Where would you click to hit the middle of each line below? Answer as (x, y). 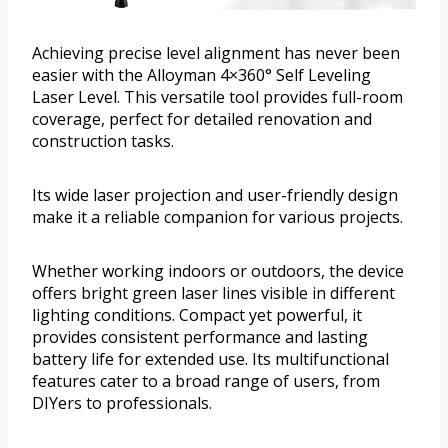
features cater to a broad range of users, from (206, 381)
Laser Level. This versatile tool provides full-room (217, 97)
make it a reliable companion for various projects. (217, 217)
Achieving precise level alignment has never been (216, 53)
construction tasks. (103, 141)
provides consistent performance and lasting (200, 337)
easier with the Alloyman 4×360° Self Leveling (201, 75)
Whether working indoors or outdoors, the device (218, 271)
